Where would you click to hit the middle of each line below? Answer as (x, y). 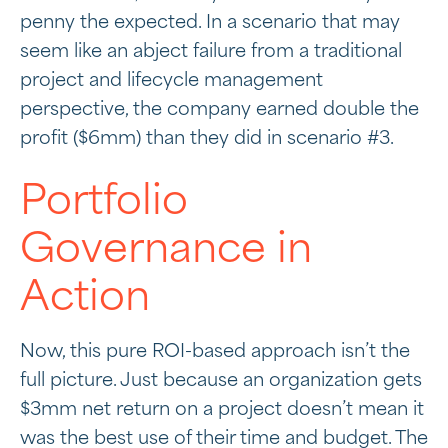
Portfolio (104, 202)
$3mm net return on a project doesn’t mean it (222, 410)
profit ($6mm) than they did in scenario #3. (207, 139)
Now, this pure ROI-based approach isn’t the (215, 352)
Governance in (166, 250)
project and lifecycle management (171, 81)
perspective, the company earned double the (219, 110)
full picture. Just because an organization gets (221, 381)
